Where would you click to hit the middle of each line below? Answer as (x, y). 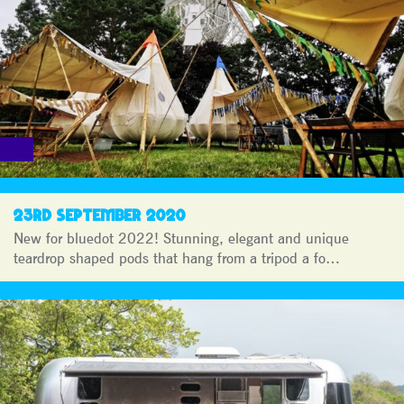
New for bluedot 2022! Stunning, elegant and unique (181, 238)
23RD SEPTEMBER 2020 (100, 215)
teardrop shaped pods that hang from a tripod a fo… (177, 257)
